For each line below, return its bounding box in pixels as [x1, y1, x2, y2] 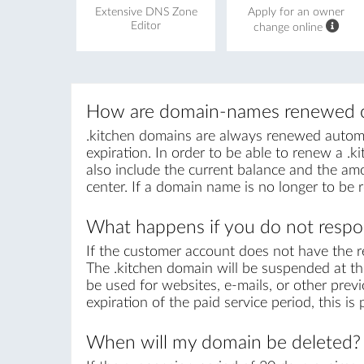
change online [253, 21, 326, 33]
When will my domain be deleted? [85, 334, 361, 353]
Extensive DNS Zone [94, 6, 197, 18]
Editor [131, 19, 162, 32]
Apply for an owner [248, 6, 345, 18]
